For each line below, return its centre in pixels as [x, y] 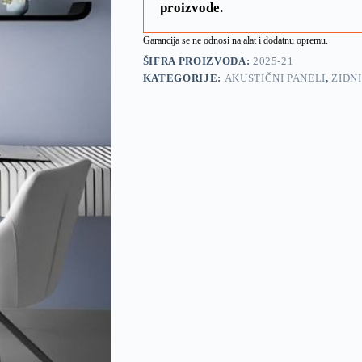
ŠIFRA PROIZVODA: [198, 61]
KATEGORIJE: [183, 78]
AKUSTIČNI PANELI [275, 78]
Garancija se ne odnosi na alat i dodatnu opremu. [235, 40]
